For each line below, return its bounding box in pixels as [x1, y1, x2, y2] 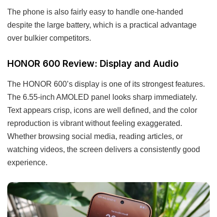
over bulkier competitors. [7, 33, 91, 43]
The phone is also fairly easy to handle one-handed [7, 7, 183, 16]
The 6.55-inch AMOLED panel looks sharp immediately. [7, 93, 197, 102]
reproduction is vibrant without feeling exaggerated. [7, 119, 182, 128]
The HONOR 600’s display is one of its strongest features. [7, 79, 205, 89]
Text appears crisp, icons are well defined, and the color [7, 106, 197, 115]
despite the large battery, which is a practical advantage [7, 20, 197, 30]
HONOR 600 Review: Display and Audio [7, 58, 179, 70]
